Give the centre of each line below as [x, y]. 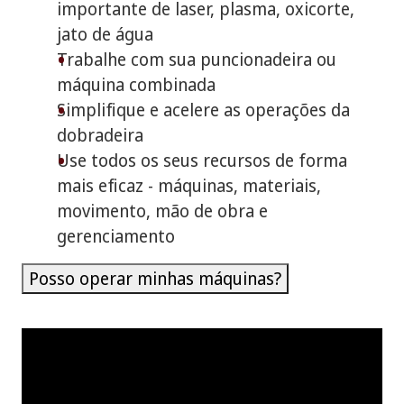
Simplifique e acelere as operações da [203, 109]
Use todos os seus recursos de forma [202, 160]
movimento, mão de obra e [162, 210]
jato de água [105, 33]
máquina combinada [136, 84]
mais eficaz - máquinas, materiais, [188, 185]
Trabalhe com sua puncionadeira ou [196, 59]
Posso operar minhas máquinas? [156, 278]
